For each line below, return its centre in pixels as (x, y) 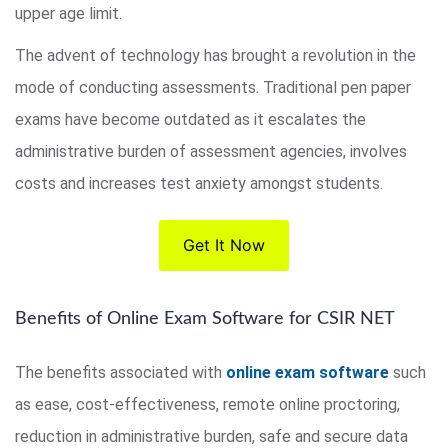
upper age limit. (68, 13)
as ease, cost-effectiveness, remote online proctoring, (207, 404)
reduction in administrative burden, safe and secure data (211, 436)
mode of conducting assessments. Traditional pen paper (213, 87)
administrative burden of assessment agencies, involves (211, 151)
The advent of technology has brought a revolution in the (215, 55)
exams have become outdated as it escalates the (190, 119)
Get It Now (224, 244)
